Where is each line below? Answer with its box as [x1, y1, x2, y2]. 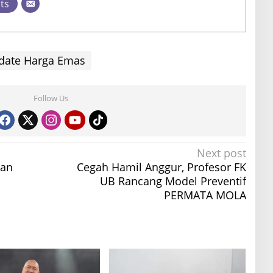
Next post [196, 146, 246, 161]
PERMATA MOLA [163, 188, 246, 203]
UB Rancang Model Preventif [99, 174, 246, 189]
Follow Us [34, 93, 69, 104]
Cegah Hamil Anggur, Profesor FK [76, 160, 246, 175]
